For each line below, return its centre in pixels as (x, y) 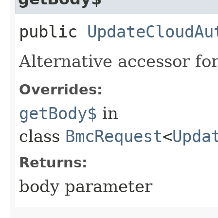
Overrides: (61, 89)
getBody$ (58, 113)
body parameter (86, 186)
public (53, 31)
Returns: (53, 162)
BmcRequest (114, 136)
